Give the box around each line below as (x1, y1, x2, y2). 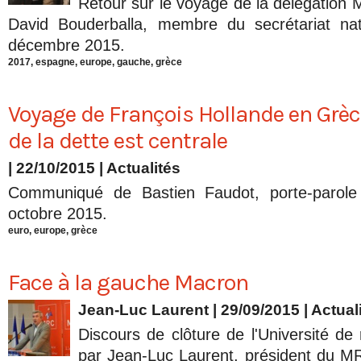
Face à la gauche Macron (8, 269, 248, 297)
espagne (35, 56, 75, 68)
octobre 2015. (8, 205, 107, 223)
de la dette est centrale (8, 127, 227, 155)
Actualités (106, 160, 180, 177)
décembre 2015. (8, 36, 125, 55)
